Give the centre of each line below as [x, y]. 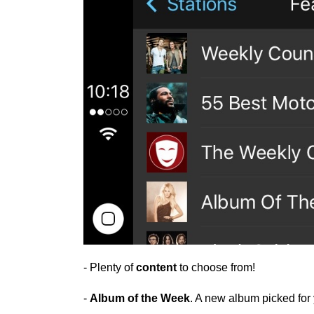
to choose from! [216, 268]
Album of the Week [140, 299]
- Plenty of [110, 268]
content [156, 268]
